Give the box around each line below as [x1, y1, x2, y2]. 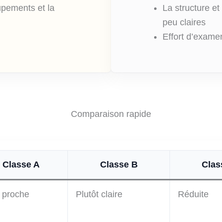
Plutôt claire [76, 189, 122, 200]
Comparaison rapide [71, 109, 151, 119]
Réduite [178, 189, 209, 200]
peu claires [163, 17, 206, 27]
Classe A [2, 160, 40, 170]
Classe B [100, 160, 138, 170]
